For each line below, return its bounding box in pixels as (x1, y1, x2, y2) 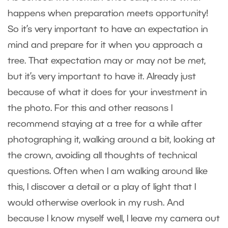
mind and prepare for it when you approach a (8, 41, 203, 49)
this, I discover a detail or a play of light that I (8, 183, 196, 191)
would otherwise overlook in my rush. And (8, 198, 184, 207)
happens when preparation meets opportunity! (8, 9, 208, 18)
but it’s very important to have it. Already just (8, 72, 196, 81)
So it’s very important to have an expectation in (8, 25, 208, 34)
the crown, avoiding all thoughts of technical (8, 151, 197, 160)
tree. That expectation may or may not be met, (8, 56, 206, 65)
